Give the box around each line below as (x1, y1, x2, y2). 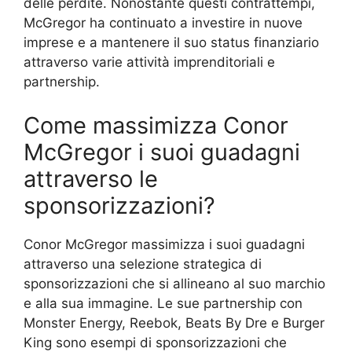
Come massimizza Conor (24, 111, 288, 139)
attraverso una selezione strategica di (24, 255, 262, 272)
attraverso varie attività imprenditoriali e (24, 54, 275, 71)
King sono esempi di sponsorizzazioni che (24, 334, 287, 350)
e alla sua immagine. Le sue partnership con (24, 295, 302, 311)
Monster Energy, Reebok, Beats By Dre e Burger (24, 314, 324, 331)
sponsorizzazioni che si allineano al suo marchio (24, 275, 325, 291)
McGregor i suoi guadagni (24, 137, 300, 166)
